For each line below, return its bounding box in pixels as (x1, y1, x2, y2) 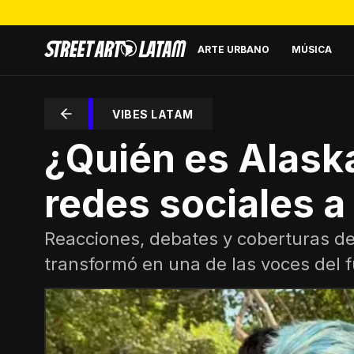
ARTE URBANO (198, 43, 269, 55)
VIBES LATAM (112, 107, 194, 121)
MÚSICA (292, 43, 332, 55)
